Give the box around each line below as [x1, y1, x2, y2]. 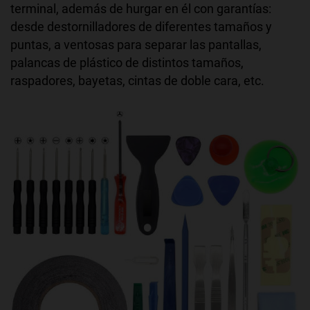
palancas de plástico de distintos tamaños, [10, 55, 244, 71]
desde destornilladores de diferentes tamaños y [10, 19, 272, 35]
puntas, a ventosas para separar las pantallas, [10, 37, 262, 53]
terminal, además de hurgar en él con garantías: [10, 1, 271, 17]
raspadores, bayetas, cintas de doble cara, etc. [10, 73, 264, 89]
